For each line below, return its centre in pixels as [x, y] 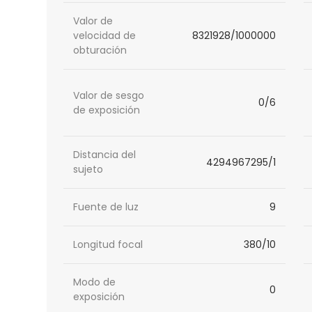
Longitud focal [108, 245]
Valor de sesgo [109, 95]
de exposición [107, 110]
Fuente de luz [106, 207]
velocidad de [105, 36]
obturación [100, 50]
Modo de [95, 282]
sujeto [88, 170]
